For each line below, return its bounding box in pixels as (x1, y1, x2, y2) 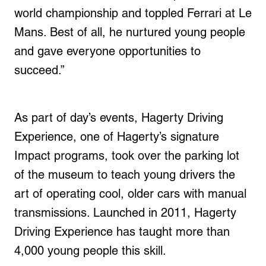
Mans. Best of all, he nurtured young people (14, 24, 245, 39)
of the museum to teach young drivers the (14, 167, 235, 182)
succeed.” (14, 62, 65, 77)
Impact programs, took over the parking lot (14, 148, 239, 163)
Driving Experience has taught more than (14, 224, 230, 239)
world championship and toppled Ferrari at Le (14, 5, 252, 20)
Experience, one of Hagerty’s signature (14, 129, 219, 144)
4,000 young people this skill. (14, 243, 166, 258)
